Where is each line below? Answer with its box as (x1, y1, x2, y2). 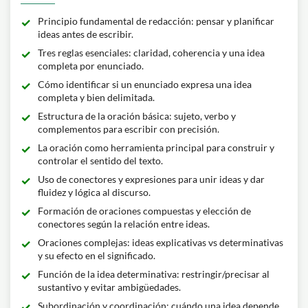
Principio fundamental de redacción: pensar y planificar (38, 15, 274, 27)
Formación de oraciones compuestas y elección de (38, 205, 251, 217)
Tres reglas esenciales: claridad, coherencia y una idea (38, 47, 265, 58)
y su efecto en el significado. (38, 250, 155, 261)
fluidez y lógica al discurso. (38, 186, 151, 198)
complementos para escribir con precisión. (38, 123, 219, 135)
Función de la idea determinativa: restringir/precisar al (38, 268, 269, 280)
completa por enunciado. (38, 60, 144, 71)
